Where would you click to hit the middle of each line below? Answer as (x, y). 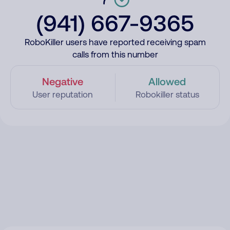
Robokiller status (167, 94)
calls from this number (115, 54)
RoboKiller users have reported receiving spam (115, 42)
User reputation (63, 94)
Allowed (167, 81)
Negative (63, 81)
